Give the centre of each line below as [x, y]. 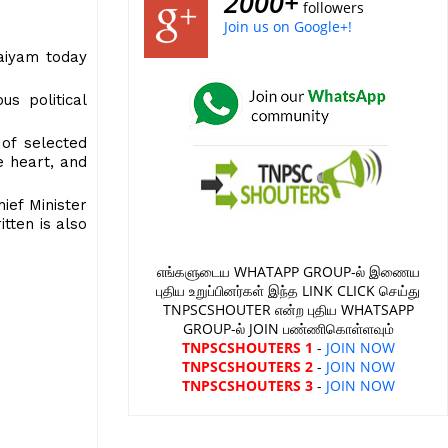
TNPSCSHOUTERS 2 [247, 366]
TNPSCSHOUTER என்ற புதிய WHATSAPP [288, 309]
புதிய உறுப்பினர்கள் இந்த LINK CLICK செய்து [288, 290]
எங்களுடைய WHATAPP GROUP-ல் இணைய [288, 271]
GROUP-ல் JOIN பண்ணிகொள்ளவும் [288, 328]
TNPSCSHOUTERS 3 [247, 385]
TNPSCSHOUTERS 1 [247, 347]
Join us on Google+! [288, 26]
